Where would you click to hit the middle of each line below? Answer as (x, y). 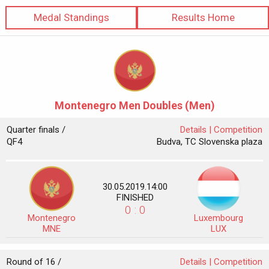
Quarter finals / (36, 130)
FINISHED (135, 198)
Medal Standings (71, 17)
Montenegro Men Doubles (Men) (134, 105)
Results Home (203, 17)
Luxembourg (218, 218)
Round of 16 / (34, 262)
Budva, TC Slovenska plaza (210, 142)
